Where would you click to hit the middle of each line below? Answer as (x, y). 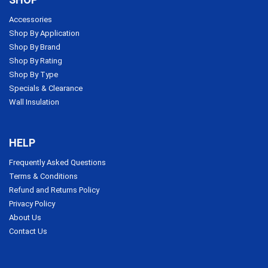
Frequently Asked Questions (57, 163)
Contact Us (28, 232)
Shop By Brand (35, 47)
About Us (25, 218)
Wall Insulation (34, 102)
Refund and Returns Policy (54, 190)
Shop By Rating (36, 61)
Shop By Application (44, 33)
